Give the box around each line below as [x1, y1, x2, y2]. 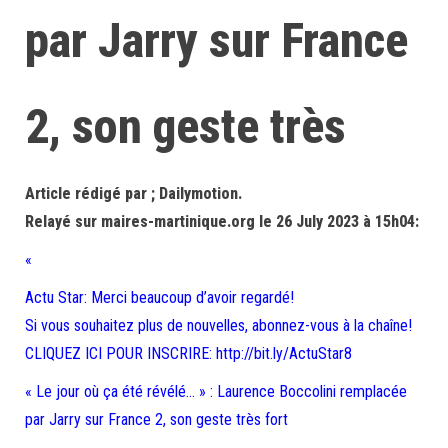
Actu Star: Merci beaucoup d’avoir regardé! [25, 288, 294, 307]
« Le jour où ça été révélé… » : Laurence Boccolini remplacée [25, 382, 407, 401]
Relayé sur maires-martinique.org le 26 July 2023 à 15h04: [25, 212, 419, 231]
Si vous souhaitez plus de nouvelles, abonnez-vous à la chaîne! [25, 316, 412, 335]
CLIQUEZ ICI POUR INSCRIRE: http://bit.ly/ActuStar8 [25, 344, 352, 363]
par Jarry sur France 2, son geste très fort [25, 410, 288, 429]
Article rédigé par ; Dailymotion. [25, 184, 242, 203]
